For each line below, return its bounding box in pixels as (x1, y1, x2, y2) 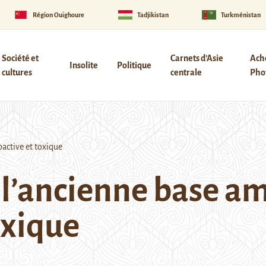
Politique (116, 61, 151, 70)
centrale (170, 68, 202, 77)
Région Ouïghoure (33, 11, 85, 18)
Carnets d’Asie (170, 53, 223, 63)
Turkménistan (221, 11, 261, 18)
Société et (1, 53, 39, 63)
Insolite (69, 61, 98, 70)
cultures (1, 68, 32, 77)
